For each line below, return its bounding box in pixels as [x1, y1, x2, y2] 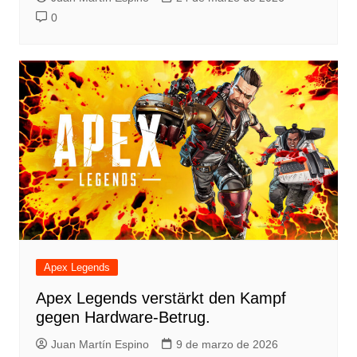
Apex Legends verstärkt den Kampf [35, 289, 286, 308]
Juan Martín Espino [50, 338, 149, 351]
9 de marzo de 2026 [175, 338, 278, 351]
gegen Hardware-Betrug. [35, 308, 210, 327]
